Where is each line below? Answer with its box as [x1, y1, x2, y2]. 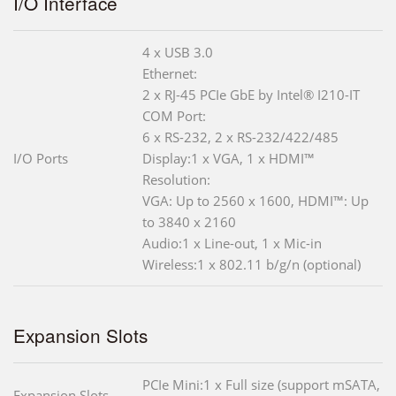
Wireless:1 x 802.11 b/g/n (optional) [142, 255, 361, 273]
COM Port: [142, 106, 206, 125]
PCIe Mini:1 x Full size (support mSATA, [142, 375, 380, 393]
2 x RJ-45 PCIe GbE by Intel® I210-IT [142, 85, 360, 103]
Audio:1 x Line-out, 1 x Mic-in [142, 233, 322, 252]
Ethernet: [142, 64, 197, 82]
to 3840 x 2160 [142, 212, 236, 231]
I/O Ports [13, 148, 68, 167]
